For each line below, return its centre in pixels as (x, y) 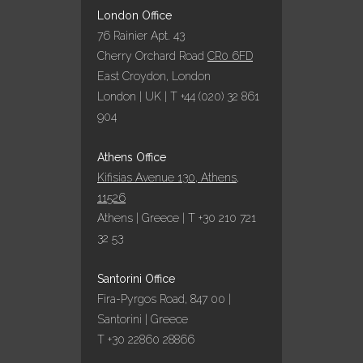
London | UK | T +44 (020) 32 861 (178, 96)
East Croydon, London (154, 76)
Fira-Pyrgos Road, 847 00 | (164, 299)
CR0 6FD (230, 56)
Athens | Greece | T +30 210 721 (177, 218)
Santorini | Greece (143, 319)
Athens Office (132, 157)
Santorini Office (136, 278)
